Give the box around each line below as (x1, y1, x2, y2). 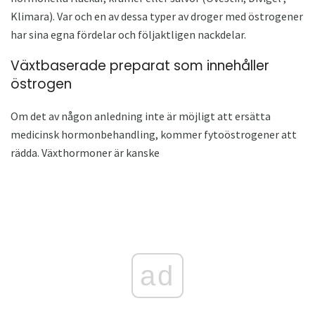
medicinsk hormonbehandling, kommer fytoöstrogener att (11, 127, 297, 141)
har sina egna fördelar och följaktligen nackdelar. (11, 27, 246, 42)
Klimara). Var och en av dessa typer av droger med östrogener (11, 9, 303, 24)
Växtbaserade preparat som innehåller (11, 56, 269, 75)
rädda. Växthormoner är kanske (11, 145, 160, 160)
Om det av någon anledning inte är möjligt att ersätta (11, 108, 271, 123)
